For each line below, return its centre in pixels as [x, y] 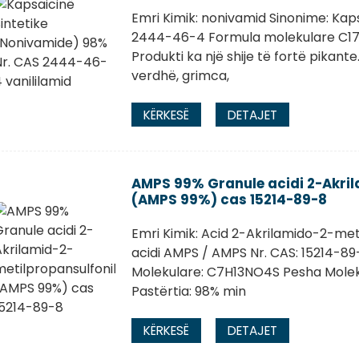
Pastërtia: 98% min [188, 292]
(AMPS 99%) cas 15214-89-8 [229, 200]
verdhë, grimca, [180, 75]
